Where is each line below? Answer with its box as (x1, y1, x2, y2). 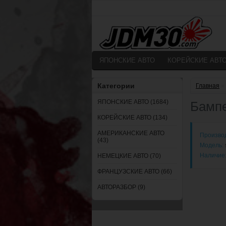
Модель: (200, 142, 223, 149)
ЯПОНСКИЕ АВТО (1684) (97, 98, 168, 105)
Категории (97, 82, 135, 90)
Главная (196, 82, 219, 89)
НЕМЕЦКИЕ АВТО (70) (97, 152, 161, 159)
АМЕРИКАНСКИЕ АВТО (97, 130, 164, 137)
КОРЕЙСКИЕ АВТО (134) (97, 114, 167, 121)
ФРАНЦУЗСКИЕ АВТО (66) (97, 168, 172, 175)
